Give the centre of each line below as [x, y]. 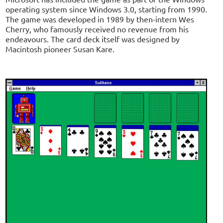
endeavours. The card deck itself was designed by [93, 39]
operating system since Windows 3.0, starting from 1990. [107, 9]
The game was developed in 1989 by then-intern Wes [100, 19]
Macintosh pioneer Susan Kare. [60, 49]
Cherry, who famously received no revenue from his [97, 29]
